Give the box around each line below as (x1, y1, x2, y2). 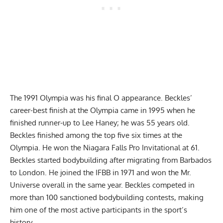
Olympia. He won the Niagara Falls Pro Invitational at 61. (10, 143, 200, 153)
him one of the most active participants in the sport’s (10, 205, 187, 215)
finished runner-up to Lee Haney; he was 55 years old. (10, 118, 190, 128)
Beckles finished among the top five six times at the (10, 130, 182, 140)
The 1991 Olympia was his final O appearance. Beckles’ (10, 93, 192, 103)
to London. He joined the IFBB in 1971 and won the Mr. (10, 168, 191, 178)
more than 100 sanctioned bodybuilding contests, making (10, 193, 204, 203)
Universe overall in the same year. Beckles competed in (10, 180, 195, 190)
